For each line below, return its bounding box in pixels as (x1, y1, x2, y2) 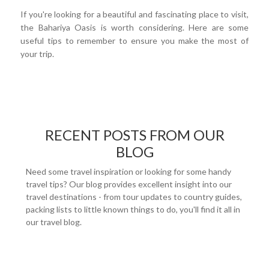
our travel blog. (26, 216, 82, 227)
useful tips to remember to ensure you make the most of (20, 35, 249, 46)
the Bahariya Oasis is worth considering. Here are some (20, 22, 249, 32)
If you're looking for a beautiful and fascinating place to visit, (20, 8, 249, 19)
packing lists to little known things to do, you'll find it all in (26, 204, 240, 214)
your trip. (20, 48, 54, 59)
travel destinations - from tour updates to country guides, (26, 191, 242, 202)
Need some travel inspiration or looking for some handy (26, 166, 231, 177)
